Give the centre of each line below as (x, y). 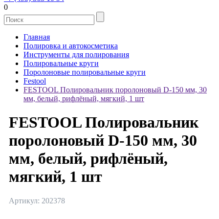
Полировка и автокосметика (71, 46)
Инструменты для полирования (76, 55)
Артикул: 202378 (37, 200)
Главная (37, 37)
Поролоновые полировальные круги (85, 72)
